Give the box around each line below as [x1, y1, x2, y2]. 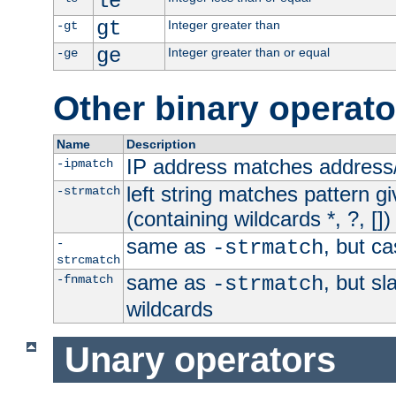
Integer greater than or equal [167, 45, 330, 60]
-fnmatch [56, 272, 113, 287]
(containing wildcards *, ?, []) [126, 207, 391, 232]
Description [126, 137, 196, 152]
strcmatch [56, 253, 120, 268]
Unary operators [64, 339, 336, 379]
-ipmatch [56, 156, 113, 171]
